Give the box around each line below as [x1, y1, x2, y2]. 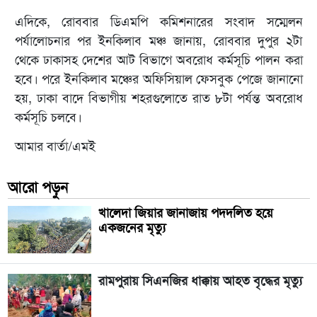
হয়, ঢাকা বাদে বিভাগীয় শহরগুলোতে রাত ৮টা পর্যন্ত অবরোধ [14, 90, 303, 108]
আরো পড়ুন [7, 178, 68, 197]
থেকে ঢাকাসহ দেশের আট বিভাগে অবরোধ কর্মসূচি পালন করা [14, 52, 303, 69]
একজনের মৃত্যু [98, 219, 166, 237]
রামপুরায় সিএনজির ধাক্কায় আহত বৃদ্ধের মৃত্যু [98, 272, 302, 289]
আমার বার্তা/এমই [14, 138, 96, 156]
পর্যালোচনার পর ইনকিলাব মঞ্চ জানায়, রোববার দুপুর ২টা [14, 33, 303, 50]
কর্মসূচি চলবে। [14, 109, 82, 127]
